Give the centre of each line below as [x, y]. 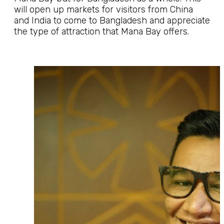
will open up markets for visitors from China [103, 9]
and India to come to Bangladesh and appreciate [112, 20]
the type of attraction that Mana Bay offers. [101, 31]
